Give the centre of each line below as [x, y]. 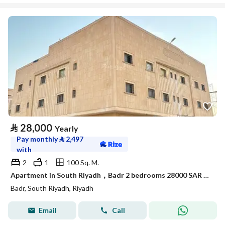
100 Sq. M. [83, 162]
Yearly [67, 128]
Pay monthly [38, 139]
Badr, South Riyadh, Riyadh [52, 188]
